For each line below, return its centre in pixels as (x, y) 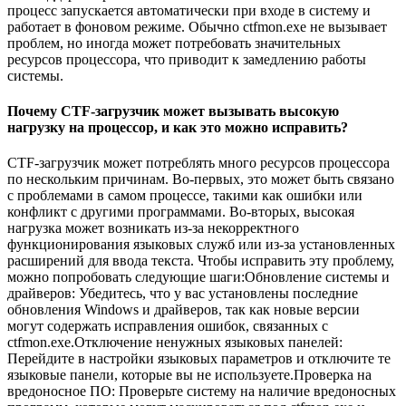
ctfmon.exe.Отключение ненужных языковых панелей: (175, 343)
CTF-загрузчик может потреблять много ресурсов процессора (198, 163)
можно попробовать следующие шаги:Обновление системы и (198, 277)
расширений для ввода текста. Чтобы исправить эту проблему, (201, 261)
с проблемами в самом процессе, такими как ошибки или (185, 196)
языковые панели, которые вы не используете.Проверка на (189, 375)
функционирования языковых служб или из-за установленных (201, 245)
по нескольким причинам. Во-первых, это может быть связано (201, 179)
